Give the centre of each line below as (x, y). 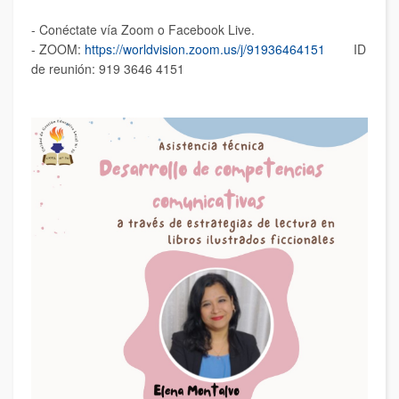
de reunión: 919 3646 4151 (108, 69)
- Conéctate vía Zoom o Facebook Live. (143, 29)
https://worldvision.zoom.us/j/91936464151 (205, 49)
